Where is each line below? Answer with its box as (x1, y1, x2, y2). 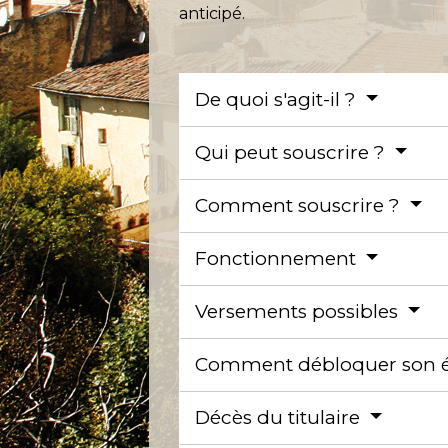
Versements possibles (195, 299, 404, 323)
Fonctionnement (195, 246, 362, 270)
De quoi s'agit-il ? (195, 87, 362, 111)
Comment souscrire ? (195, 193, 406, 217)
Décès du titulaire (195, 405, 366, 429)
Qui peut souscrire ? (195, 140, 391, 164)
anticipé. (179, 4, 246, 24)
